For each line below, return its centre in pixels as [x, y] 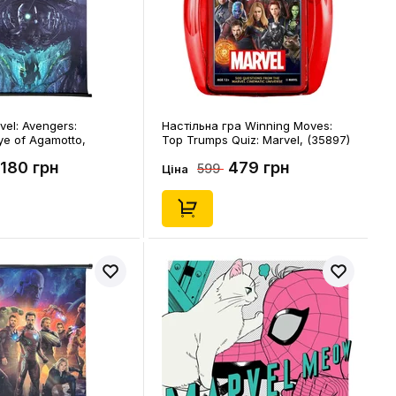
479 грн [259, 168]
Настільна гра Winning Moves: [247, 126]
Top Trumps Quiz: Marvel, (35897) [256, 140]
